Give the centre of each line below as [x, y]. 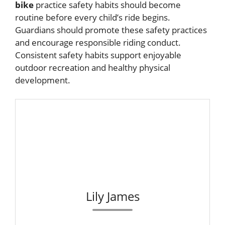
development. [43, 80]
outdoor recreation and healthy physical [93, 67]
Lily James [113, 196]
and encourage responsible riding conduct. [98, 42]
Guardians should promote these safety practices [111, 30]
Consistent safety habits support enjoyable [98, 55]
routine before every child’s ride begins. [93, 17]
